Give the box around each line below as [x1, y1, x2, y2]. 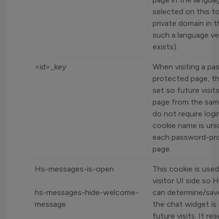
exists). [153, 42, 178, 51]
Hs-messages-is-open [35, 164, 114, 174]
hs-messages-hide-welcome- [35, 188, 139, 197]
